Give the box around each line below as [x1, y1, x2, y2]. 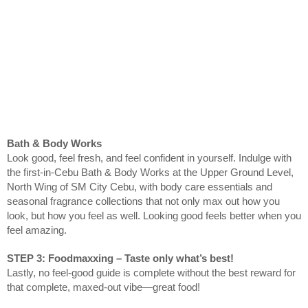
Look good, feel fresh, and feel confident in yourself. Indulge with [7, 153, 291, 164]
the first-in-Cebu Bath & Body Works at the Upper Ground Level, [7, 167, 294, 179]
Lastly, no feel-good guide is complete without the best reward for [7, 267, 296, 279]
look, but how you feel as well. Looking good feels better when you [7, 210, 301, 222]
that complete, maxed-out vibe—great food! [7, 282, 200, 294]
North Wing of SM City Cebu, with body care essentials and [7, 181, 272, 193]
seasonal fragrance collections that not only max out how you [7, 196, 280, 208]
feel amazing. [7, 225, 67, 236]
